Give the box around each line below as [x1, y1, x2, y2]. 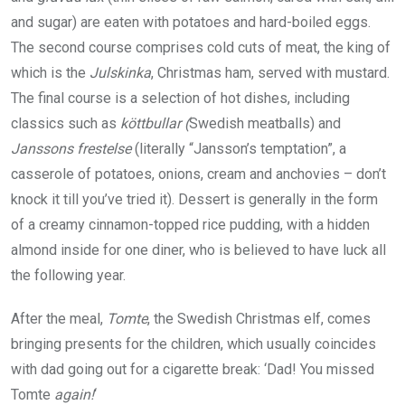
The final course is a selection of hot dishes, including [11, 89, 350, 108]
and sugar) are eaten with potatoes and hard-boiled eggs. [11, 14, 371, 32]
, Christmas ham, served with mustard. [151, 64, 390, 82]
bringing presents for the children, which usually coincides [11, 335, 376, 353]
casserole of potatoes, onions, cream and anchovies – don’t [11, 165, 386, 184]
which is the [11, 64, 89, 82]
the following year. [11, 267, 126, 285]
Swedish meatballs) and [189, 115, 341, 133]
